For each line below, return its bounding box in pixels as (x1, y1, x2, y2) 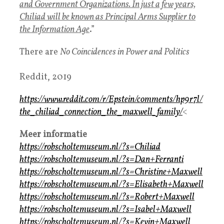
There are (19, 45, 60, 58)
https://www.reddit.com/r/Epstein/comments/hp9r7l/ (19, 93, 202, 106)
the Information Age (19, 23, 89, 36)
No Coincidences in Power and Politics (60, 45, 189, 58)
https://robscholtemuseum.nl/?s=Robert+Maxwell (19, 190, 194, 203)
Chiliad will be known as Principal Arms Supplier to (19, 10, 195, 23)
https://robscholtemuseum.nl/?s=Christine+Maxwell (19, 165, 202, 178)
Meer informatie (19, 128, 87, 141)
